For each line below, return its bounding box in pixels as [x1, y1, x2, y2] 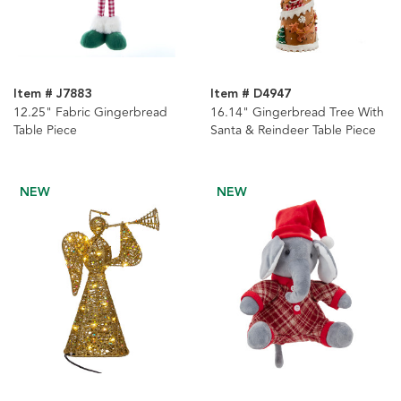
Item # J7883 [13, 84, 91, 105]
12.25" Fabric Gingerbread [13, 103, 167, 123]
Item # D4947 [209, 84, 291, 105]
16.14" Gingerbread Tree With [209, 103, 384, 123]
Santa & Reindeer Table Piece [209, 121, 376, 141]
